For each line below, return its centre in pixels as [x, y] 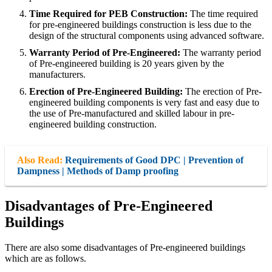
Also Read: [41, 160]
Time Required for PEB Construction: [110, 13]
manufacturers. [57, 74]
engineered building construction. [93, 124]
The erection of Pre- [223, 91]
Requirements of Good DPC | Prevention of [154, 160]
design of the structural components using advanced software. [147, 35]
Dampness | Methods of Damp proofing [98, 171]
